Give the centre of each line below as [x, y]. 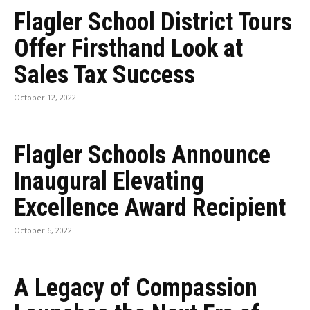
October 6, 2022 [43, 230]
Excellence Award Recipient [150, 208]
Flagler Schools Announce [142, 155]
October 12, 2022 [45, 97]
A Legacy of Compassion [136, 288]
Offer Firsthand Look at [128, 48]
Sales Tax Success [104, 75]
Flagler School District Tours [153, 22]
